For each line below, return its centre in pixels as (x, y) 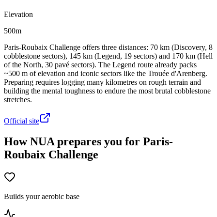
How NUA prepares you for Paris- (88, 141)
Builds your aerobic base (42, 196)
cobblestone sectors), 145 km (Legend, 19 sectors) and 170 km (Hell (108, 56)
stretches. (18, 99)
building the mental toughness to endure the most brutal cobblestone (107, 91)
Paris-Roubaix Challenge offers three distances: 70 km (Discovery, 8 (108, 47)
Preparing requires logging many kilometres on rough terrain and (102, 82)
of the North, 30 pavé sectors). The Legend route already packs (100, 64)
